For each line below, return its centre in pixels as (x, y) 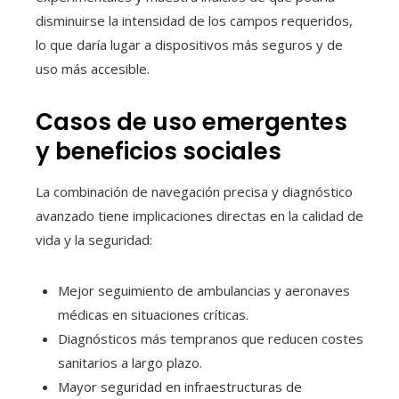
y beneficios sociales (159, 151)
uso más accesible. (93, 68)
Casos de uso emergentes (191, 122)
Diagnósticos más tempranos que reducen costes (211, 338)
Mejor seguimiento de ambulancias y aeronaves (204, 290)
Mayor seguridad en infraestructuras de (180, 386)
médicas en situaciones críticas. (153, 314)
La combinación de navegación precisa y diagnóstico (194, 191)
